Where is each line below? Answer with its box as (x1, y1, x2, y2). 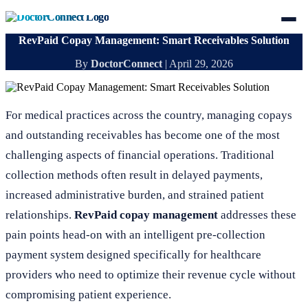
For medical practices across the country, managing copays (5, 109, 292, 122)
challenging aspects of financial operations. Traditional (5, 148, 274, 162)
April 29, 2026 (169, 58, 233, 69)
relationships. (5, 208, 74, 221)
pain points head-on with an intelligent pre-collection (5, 228, 265, 241)
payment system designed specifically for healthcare (5, 248, 261, 261)
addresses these (218, 208, 296, 221)
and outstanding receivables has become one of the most (5, 129, 280, 142)
